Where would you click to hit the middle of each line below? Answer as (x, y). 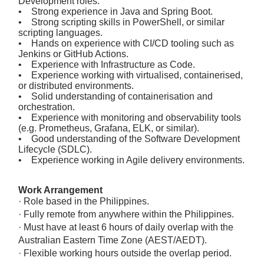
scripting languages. (60, 32)
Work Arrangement (60, 190)
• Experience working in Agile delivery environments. (131, 160)
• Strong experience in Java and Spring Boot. (115, 11)
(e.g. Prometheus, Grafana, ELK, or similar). (109, 128)
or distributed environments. (76, 85)
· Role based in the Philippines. (84, 201)
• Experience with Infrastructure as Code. (107, 64)
